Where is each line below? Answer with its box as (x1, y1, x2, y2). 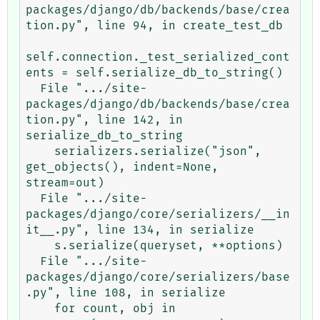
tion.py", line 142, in (26, 114, 183, 126)
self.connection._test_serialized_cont (26, 51, 290, 63)
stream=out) (26, 176, 104, 189)
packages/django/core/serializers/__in (26, 208, 290, 220)
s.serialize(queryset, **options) (26, 239, 54, 251)
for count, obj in (26, 302, 54, 314)
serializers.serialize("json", (26, 145, 54, 157)
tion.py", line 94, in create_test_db (26, 19, 283, 31)
